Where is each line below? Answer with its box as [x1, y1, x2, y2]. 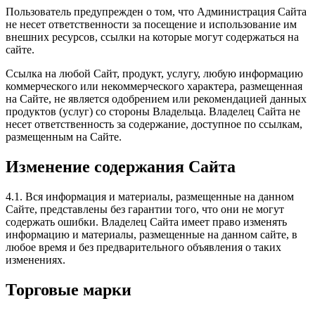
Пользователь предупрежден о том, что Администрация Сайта [6, 5, 307, 18]
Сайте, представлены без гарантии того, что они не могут [6, 202, 284, 215]
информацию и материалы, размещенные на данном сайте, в [6, 228, 297, 240]
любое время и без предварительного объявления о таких [6, 240, 281, 253]
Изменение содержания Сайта [6, 157, 236, 176]
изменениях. [6, 253, 65, 266]
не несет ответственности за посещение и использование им [6, 18, 297, 30]
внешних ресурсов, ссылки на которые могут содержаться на [6, 30, 299, 43]
